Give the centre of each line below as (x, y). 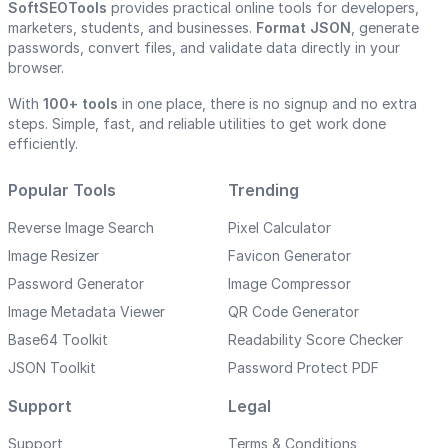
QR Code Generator (293, 312)
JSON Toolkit (52, 368)
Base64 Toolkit (58, 340)
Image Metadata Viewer (86, 312)
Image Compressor (289, 284)
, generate (385, 28)
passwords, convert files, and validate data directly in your (204, 48)
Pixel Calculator (279, 228)
